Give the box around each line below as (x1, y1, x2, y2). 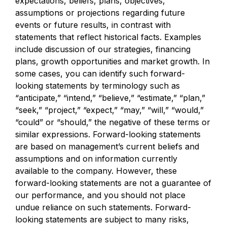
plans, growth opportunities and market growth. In (15, 56, 210, 66)
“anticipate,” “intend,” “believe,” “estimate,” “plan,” (15, 93, 205, 103)
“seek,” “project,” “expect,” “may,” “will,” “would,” (15, 105, 204, 115)
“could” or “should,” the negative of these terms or (15, 117, 210, 127)
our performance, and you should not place (15, 190, 185, 200)
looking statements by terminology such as (15, 81, 180, 91)
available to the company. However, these (15, 166, 177, 176)
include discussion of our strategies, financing (15, 44, 191, 54)
